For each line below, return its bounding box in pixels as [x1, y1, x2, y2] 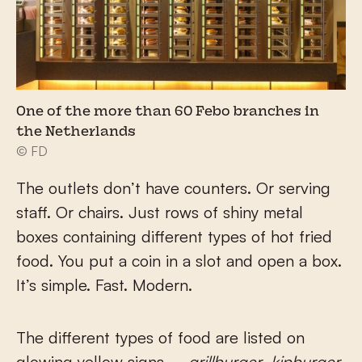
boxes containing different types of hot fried [16, 225, 332, 246]
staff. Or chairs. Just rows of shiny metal [16, 201, 303, 222]
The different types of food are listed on [16, 326, 305, 347]
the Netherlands [16, 125, 136, 139]
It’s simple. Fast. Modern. [16, 274, 192, 295]
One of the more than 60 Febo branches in [16, 105, 319, 119]
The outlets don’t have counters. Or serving [16, 177, 330, 198]
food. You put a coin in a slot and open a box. [16, 250, 342, 271]
